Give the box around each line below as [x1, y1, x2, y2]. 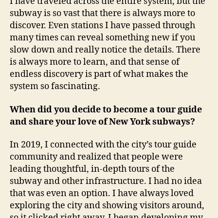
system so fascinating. [10, 81, 100, 92]
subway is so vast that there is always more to [10, 8, 195, 19]
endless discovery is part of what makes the [10, 69, 188, 80]
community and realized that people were [10, 151, 183, 163]
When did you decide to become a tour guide [10, 104, 202, 115]
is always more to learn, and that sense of [10, 56, 180, 68]
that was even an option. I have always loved [10, 188, 194, 199]
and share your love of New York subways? [10, 116, 195, 127]
